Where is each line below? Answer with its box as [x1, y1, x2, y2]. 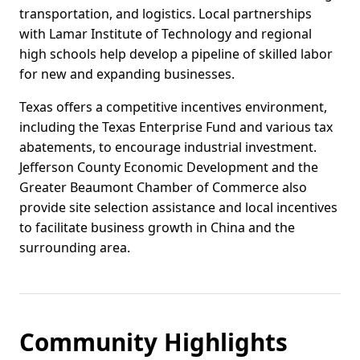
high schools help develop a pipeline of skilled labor [19, 45, 333, 63]
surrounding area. [19, 239, 130, 257]
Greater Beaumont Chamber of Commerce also [19, 178, 307, 197]
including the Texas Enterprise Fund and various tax [19, 118, 333, 137]
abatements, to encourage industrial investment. [19, 138, 317, 157]
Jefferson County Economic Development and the [19, 158, 318, 177]
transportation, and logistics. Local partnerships [19, 5, 312, 23]
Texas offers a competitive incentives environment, [19, 98, 327, 117]
